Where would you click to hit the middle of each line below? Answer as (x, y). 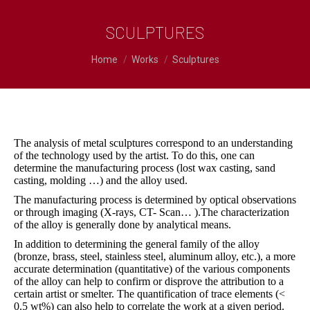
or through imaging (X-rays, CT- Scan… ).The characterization (152, 212)
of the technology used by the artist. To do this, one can (134, 155)
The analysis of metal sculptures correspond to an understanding (153, 143)
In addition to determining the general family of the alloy (137, 244)
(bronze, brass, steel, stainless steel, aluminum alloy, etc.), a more (155, 256)
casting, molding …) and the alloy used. (101, 180)
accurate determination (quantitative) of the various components (152, 269)
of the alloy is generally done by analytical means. (122, 225)
